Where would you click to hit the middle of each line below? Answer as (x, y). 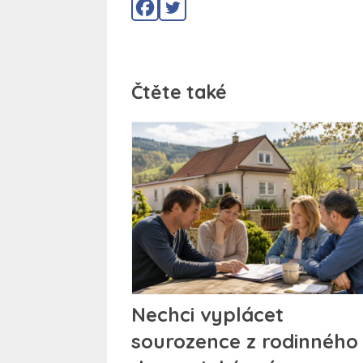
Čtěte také (179, 92)
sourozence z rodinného (245, 341)
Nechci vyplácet (207, 314)
